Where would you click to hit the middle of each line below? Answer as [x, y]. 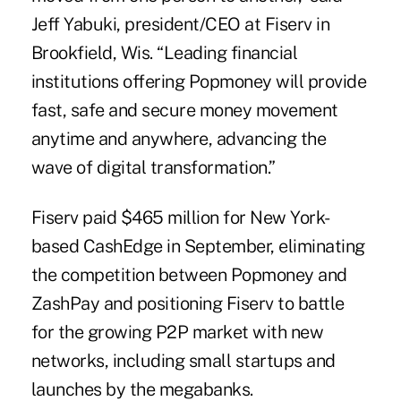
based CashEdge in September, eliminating [198, 246]
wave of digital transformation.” [153, 167]
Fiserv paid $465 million [125, 217]
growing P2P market [168, 332]
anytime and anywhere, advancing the [179, 138]
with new [286, 332]
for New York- [274, 217]
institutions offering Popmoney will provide [199, 81]
